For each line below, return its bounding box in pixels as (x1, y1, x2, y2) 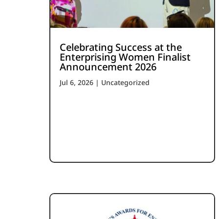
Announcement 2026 (59, 60, 156, 74)
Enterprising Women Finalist (59, 50, 191, 64)
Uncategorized (101, 78, 150, 88)
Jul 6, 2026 (59, 78, 93, 88)
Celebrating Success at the (59, 41, 182, 54)
